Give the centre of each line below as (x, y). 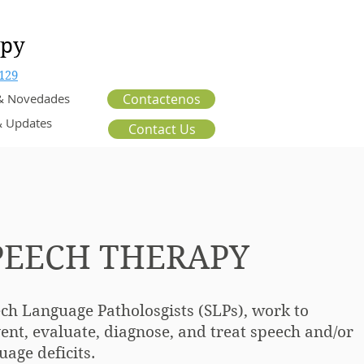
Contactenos (161, 99)
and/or (329, 332)
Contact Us (162, 129)
